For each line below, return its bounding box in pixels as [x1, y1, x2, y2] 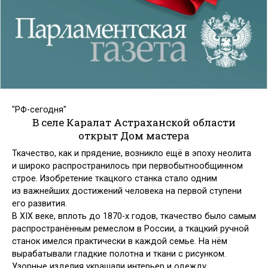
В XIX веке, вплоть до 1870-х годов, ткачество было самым [12, 211, 256, 222]
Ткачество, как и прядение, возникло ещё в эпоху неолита [12, 148, 251, 159]
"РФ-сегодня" [12, 104, 66, 115]
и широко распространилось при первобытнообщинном [12, 161, 243, 172]
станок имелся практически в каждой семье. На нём [12, 236, 227, 247]
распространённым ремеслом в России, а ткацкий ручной [12, 224, 249, 234]
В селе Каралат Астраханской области [32, 115, 236, 129]
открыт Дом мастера [78, 128, 190, 142]
